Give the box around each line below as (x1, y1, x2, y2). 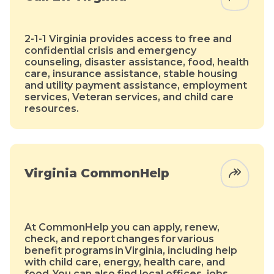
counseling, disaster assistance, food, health (24, 56, 249, 68)
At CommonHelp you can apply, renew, (24, 221, 220, 234)
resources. (24, 103, 79, 115)
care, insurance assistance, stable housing (24, 68, 237, 80)
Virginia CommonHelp (24, 166, 169, 181)
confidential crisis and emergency (24, 45, 196, 57)
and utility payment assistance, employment (24, 80, 247, 92)
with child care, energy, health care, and (24, 256, 225, 268)
